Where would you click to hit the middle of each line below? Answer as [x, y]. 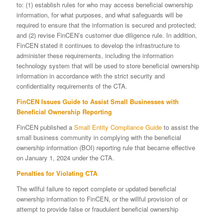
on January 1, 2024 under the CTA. [65, 158]
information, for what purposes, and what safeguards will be [99, 15]
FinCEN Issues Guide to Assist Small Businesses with [97, 102]
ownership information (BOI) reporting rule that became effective [106, 148]
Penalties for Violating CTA [57, 173]
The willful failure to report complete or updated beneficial [96, 189]
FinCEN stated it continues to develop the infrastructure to [98, 45]
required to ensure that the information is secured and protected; [106, 25]
